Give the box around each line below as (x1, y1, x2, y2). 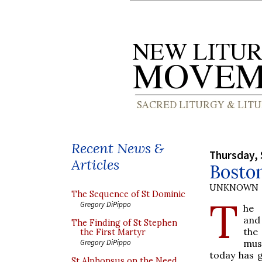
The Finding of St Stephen (71, 218, 177, 228)
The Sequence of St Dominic (71, 189, 185, 199)
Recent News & (71, 139, 164, 157)
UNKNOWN (209, 182, 258, 193)
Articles (71, 156, 119, 174)
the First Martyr (80, 227, 146, 237)
